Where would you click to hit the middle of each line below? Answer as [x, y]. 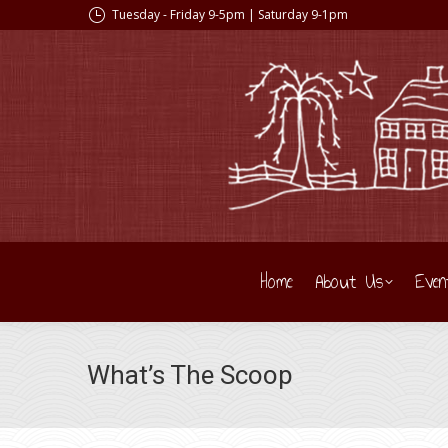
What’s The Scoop [190, 375]
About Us [349, 281]
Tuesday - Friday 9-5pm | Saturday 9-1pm [230, 14]
